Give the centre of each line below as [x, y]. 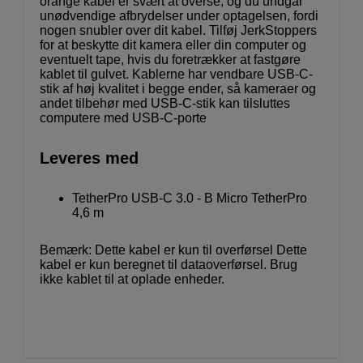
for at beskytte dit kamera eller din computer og [173, 45]
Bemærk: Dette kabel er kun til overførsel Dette [173, 250]
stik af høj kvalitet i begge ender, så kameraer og [178, 89]
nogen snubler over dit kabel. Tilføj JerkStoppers [178, 31]
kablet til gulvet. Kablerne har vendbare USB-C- [176, 75]
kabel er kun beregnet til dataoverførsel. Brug [169, 265]
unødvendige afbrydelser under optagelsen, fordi [179, 16]
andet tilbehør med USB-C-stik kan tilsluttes [165, 104]
